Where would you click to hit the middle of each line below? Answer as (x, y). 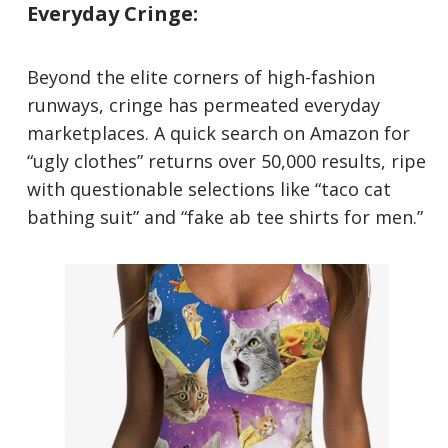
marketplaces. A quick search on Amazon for (219, 133)
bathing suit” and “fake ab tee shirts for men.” (225, 217)
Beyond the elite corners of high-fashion (201, 77)
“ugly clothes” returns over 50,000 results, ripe (227, 161)
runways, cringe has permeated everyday (204, 105)
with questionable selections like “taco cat (209, 189)
